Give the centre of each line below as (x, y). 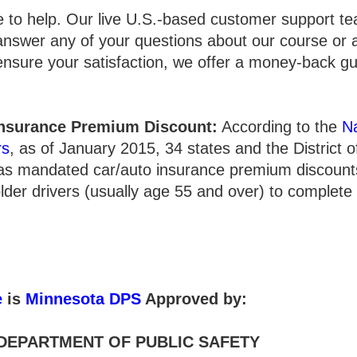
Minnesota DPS (83, 299)
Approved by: (194, 299)
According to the (280, 127)
